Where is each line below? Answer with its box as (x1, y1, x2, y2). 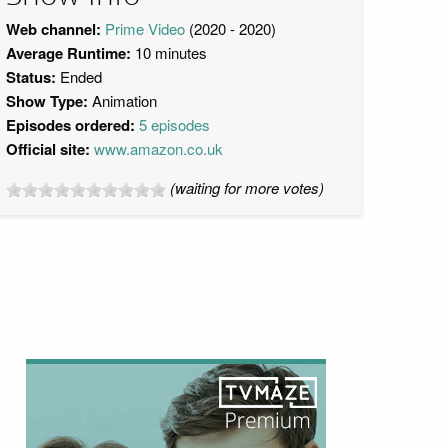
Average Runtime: (6, 42, 131, 64)
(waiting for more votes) (170, 177, 324, 198)
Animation (92, 90, 157, 111)
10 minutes (131, 42, 207, 63)
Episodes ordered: (6, 114, 135, 136)
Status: (6, 66, 56, 88)
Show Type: (6, 90, 92, 112)
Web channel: (6, 18, 105, 40)
